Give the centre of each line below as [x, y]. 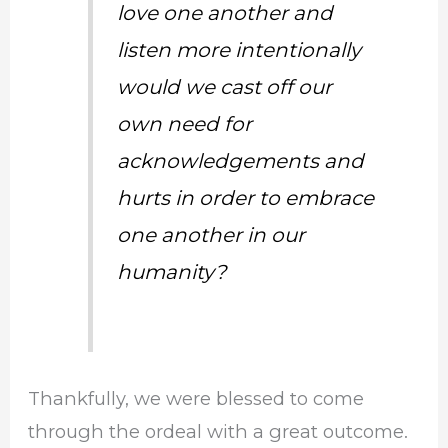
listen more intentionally [239, 50]
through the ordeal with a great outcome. [221, 432]
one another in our [211, 235]
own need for [185, 124]
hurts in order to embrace [246, 198]
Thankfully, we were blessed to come [196, 399]
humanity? [172, 272]
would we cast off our [225, 87]
